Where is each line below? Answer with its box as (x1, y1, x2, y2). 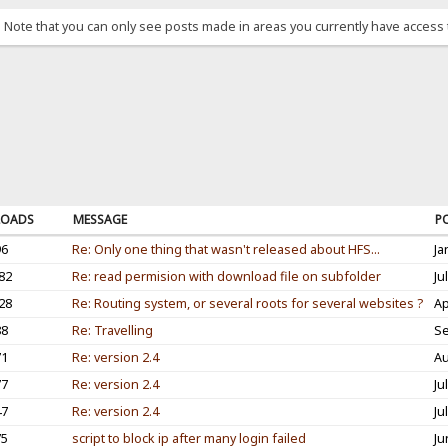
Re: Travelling (71, 321, 153, 339)
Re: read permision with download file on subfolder (71, 267, 381, 285)
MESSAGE (72, 210, 127, 228)
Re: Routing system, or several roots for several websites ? (71, 294, 423, 312)
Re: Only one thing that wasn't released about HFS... (71, 240, 380, 258)
